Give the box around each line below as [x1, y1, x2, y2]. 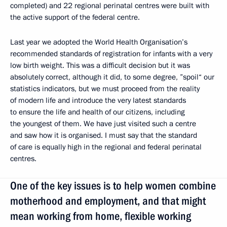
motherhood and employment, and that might [10, 195, 206, 207]
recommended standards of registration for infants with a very [10, 49, 212, 59]
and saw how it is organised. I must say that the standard [10, 130, 197, 140]
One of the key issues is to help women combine [10, 179, 216, 192]
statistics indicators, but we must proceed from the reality [10, 84, 200, 94]
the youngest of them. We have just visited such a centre [10, 119, 196, 129]
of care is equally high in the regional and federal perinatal [10, 142, 202, 152]
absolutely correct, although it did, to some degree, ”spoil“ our [10, 72, 214, 82]
